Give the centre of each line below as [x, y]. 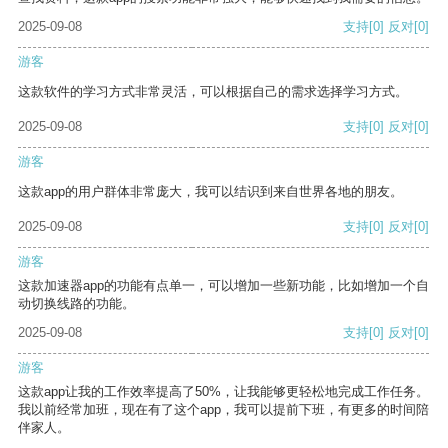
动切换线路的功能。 [76, 304]
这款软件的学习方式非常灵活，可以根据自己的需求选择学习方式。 [213, 92]
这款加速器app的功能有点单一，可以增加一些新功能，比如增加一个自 [223, 286]
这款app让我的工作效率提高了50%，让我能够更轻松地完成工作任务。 [223, 392]
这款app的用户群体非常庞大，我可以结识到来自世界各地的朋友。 [210, 192]
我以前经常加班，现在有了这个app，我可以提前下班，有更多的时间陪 [223, 410]
